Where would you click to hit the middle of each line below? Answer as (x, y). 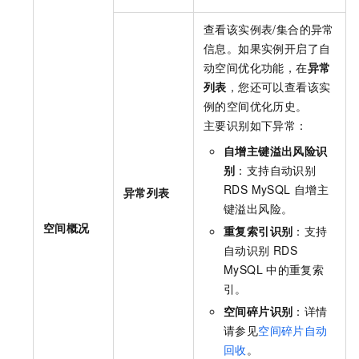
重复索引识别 (258, 230)
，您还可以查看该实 (278, 86)
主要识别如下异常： (256, 125)
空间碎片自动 (293, 330)
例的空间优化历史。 (256, 105)
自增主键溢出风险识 (276, 150)
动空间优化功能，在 (256, 67)
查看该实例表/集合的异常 (269, 28)
